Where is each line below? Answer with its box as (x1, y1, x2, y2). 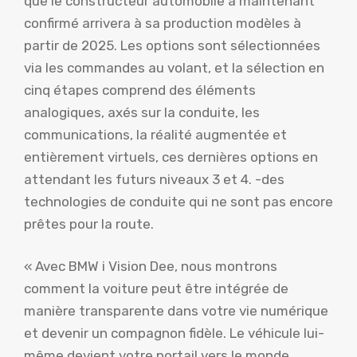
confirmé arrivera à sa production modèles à (24, 14, 301, 31)
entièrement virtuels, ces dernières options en (24, 148, 318, 165)
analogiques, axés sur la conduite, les (24, 104, 260, 120)
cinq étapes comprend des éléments (24, 81, 256, 98)
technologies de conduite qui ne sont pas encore (24, 193, 333, 210)
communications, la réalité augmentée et (24, 126, 287, 143)
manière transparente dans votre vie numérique (24, 303, 328, 320)
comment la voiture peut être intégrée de (24, 280, 288, 297)
